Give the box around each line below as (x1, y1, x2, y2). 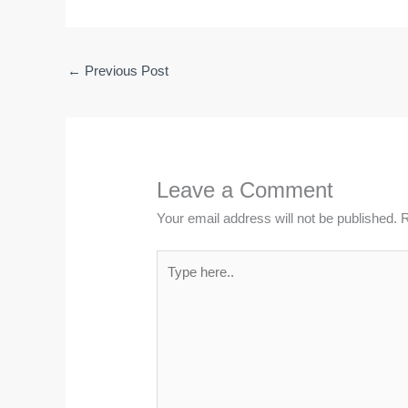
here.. (156, 273, 190, 290)
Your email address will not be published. (157, 210, 398, 227)
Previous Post (81, 63, 168, 79)
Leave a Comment (157, 178, 334, 203)
